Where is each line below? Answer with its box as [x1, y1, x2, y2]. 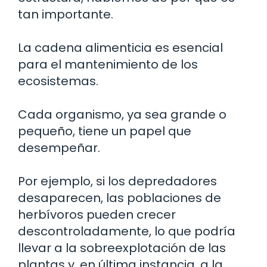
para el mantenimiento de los [18, 56, 198, 73]
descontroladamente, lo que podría [18, 223, 235, 240]
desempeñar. [18, 139, 100, 156]
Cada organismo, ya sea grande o [18, 106, 226, 123]
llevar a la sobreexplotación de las [18, 240, 226, 256]
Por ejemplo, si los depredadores [18, 173, 217, 190]
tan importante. [18, 6, 113, 23]
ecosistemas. [18, 73, 98, 89]
